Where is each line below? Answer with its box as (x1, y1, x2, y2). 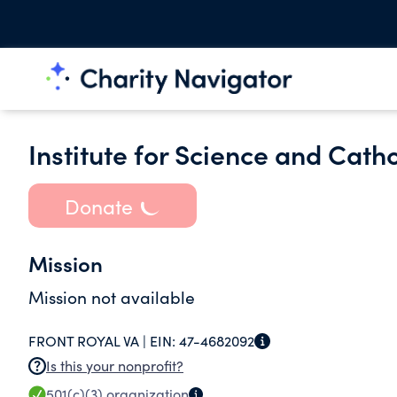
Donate (64, 191, 133, 220)
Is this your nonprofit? (46, 356, 183, 375)
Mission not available (28, 285, 195, 308)
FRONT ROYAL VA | (28, 331, 150, 350)
